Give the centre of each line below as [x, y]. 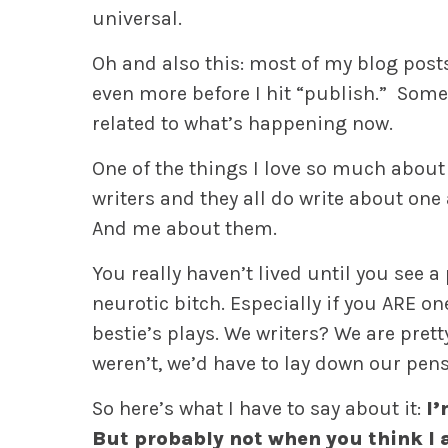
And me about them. [184, 228]
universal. [137, 18]
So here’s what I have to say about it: [256, 408]
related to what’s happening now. [242, 123]
